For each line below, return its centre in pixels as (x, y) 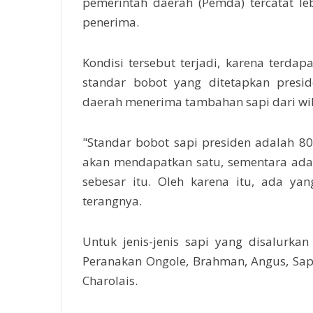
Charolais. (110, 281)
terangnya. (112, 201)
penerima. (111, 22)
